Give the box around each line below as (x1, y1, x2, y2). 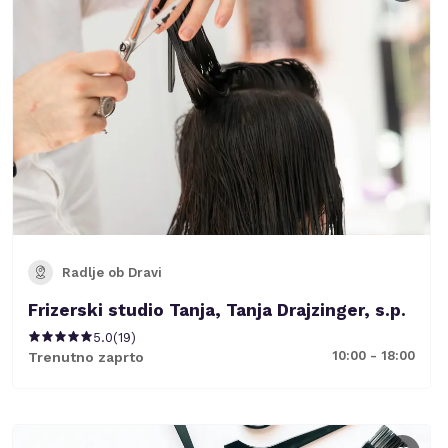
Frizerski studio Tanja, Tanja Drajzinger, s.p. (28, 299, 406, 320)
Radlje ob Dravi (62, 264, 162, 280)
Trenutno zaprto (28, 348, 144, 365)
